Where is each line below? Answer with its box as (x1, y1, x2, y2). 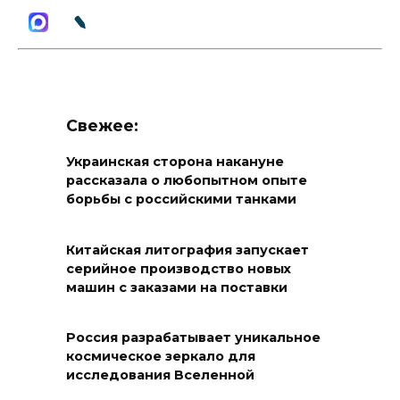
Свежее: (66, 115, 138, 135)
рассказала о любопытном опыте (66, 172, 307, 189)
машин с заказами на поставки (66, 279, 287, 296)
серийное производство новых (66, 260, 291, 277)
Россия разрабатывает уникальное (66, 329, 321, 346)
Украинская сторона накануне (66, 154, 284, 171)
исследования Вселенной (66, 367, 254, 384)
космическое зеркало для (66, 348, 255, 365)
